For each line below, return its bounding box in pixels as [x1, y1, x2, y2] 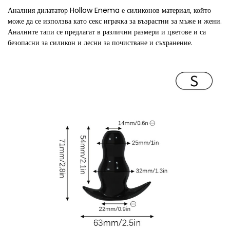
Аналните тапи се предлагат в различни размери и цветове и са [8, 27, 206, 37]
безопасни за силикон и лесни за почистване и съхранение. [8, 37, 193, 48]
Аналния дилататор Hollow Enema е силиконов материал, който [8, 5, 211, 15]
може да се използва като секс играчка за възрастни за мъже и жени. [8, 16, 222, 26]
